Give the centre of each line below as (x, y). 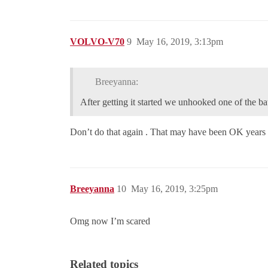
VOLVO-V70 (97, 41)
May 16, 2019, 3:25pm (174, 188)
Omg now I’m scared (110, 221)
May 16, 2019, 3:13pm (180, 41)
